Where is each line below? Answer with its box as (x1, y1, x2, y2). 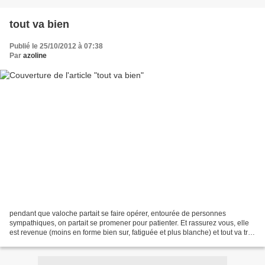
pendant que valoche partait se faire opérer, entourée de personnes (9, 209, 226, 218)
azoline (23, 51, 47, 60)
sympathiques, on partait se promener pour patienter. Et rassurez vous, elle (9, 219, 249, 228)
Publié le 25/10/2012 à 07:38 (9, 41, 103, 50)
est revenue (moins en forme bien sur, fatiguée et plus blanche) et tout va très (9, 228, 256, 237)
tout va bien (9, 18, 69, 30)
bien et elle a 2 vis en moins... (9, 238, 104, 247)
